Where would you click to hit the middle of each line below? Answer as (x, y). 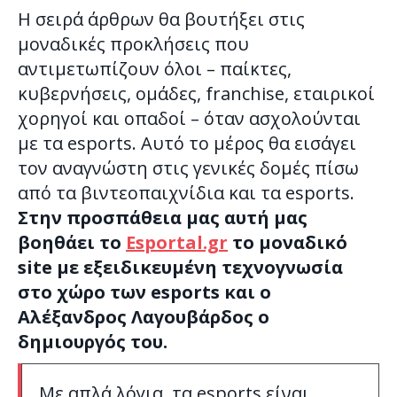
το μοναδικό (288, 242)
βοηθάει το (72, 242)
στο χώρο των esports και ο (144, 292)
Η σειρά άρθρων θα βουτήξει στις (161, 19)
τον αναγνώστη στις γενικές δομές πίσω (188, 167)
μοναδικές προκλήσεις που (133, 43)
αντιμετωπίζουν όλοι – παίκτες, (155, 68)
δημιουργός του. (93, 341)
